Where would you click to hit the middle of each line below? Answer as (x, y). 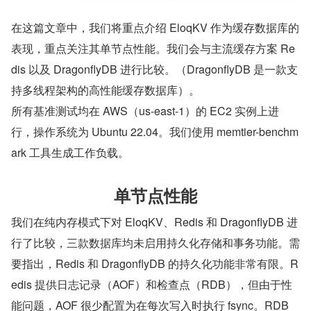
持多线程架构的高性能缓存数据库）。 (106, 90)
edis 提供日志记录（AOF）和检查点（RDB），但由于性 (152, 285)
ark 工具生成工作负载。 (70, 153)
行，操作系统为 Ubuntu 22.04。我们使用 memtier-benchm (155, 132)
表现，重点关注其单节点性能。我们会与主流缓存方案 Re (153, 49)
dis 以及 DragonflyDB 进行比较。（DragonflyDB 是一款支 (154, 69)
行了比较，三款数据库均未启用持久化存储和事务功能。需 (155, 243)
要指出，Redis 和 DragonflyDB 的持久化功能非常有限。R (155, 264)
